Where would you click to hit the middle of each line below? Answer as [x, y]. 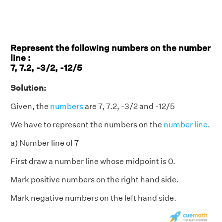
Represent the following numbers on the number [111, 48]
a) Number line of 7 [45, 143]
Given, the [30, 106]
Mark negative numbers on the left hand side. [93, 198]
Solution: [28, 88]
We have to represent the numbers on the [87, 125]
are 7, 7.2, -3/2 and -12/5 [129, 106]
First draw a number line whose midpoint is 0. [93, 161]
